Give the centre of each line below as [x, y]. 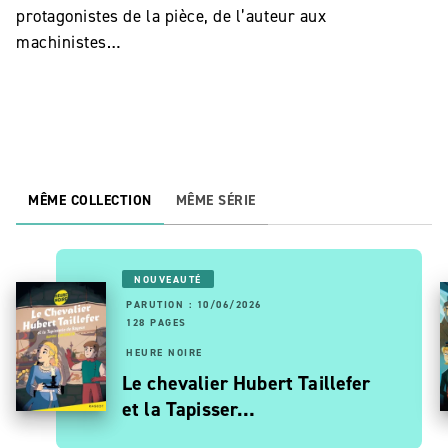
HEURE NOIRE [164, 353]
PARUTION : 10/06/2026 [194, 305]
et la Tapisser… [189, 409]
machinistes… [68, 42]
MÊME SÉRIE [215, 201]
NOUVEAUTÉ [168, 280]
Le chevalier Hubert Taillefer [246, 383]
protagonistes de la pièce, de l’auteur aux [171, 16]
